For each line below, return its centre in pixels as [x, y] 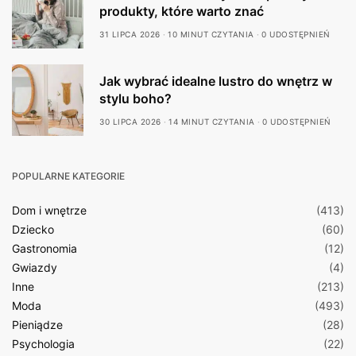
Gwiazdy [35, 267]
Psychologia [43, 344]
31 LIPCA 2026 [130, 34]
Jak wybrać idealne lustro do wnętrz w [216, 81]
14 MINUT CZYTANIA [212, 122]
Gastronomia [44, 248]
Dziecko [33, 229]
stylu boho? [135, 99]
